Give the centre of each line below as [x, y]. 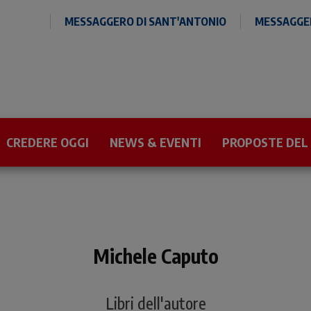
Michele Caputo [155, 256]
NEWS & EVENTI [155, 142]
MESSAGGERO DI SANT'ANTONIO [145, 22]
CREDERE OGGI [48, 142]
